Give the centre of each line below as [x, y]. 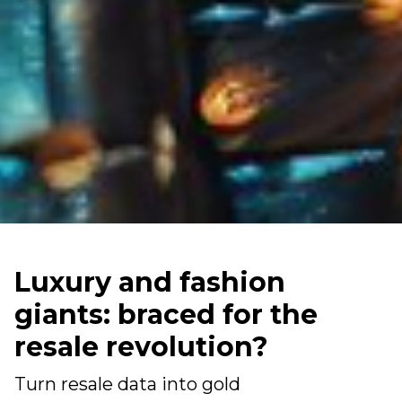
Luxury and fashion [150, 282]
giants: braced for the [166, 314]
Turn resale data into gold [127, 384]
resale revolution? [141, 346]
